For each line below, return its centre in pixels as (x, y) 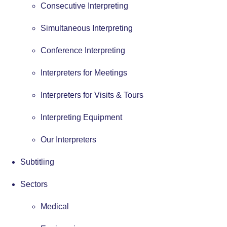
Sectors (34, 184)
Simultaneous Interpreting (87, 28)
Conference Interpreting (83, 50)
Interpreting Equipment (81, 117)
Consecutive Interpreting (84, 6)
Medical (55, 206)
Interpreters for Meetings (84, 72)
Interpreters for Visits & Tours (92, 95)
